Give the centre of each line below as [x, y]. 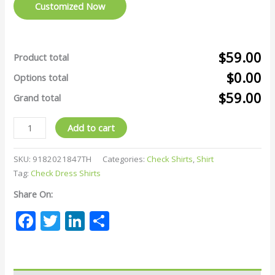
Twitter [93, 220]
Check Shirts [170, 159]
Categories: [125, 159]
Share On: [33, 194]
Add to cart [91, 127]
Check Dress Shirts [66, 173]
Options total [41, 77]
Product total [41, 57]
